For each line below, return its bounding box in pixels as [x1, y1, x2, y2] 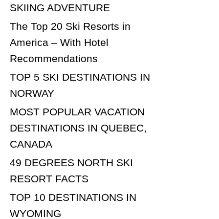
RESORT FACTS [10, 173, 88, 184]
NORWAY [10, 88, 54, 99]
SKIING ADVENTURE [10, 2, 110, 13]
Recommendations [10, 53, 98, 64]
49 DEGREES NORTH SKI [10, 157, 133, 168]
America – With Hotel [10, 37, 109, 48]
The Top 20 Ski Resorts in [10, 21, 131, 32]
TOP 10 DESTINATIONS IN [10, 192, 136, 203]
